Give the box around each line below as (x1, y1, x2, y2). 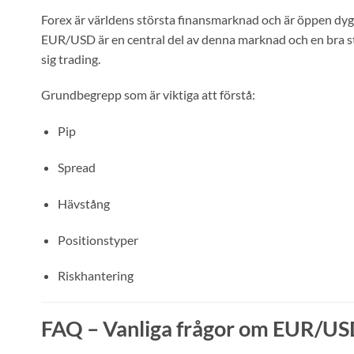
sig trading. (41, 51, 100, 66)
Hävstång (57, 195, 110, 211)
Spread (57, 160, 96, 175)
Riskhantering (57, 268, 134, 284)
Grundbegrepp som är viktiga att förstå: (41, 87, 255, 103)
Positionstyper (57, 232, 138, 247)
